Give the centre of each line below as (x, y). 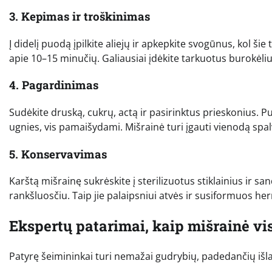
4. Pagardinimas (54, 85)
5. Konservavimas (58, 154)
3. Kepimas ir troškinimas (80, 16)
